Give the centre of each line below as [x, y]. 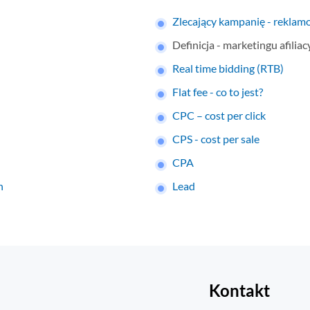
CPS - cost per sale [216, 139]
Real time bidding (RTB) [228, 69]
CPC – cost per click [219, 116]
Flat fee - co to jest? [218, 92]
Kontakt [239, 291]
